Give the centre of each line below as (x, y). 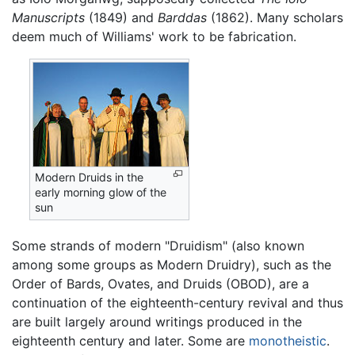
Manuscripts (48, 17)
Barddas (182, 17)
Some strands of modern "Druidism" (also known (158, 246)
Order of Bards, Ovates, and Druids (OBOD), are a (160, 284)
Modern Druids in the (90, 177)
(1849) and (121, 17)
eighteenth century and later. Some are (130, 341)
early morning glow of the (101, 192)
